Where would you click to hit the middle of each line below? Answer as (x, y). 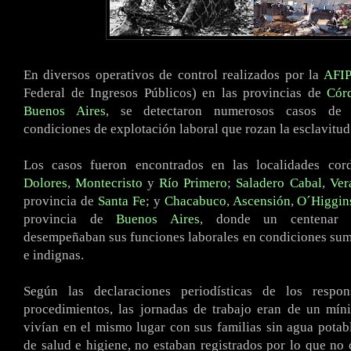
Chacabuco (195, 201)
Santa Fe (121, 201)
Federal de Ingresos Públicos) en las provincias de (175, 93)
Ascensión (261, 201)
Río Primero (194, 183)
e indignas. (54, 255)
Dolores (45, 183)
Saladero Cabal (279, 183)
